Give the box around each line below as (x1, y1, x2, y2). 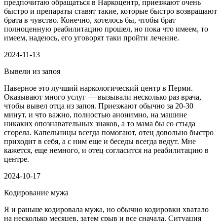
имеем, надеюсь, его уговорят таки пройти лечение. (4, 34, 179, 42)
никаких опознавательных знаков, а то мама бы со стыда (4, 119, 195, 128)
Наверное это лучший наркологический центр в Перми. (4, 84, 193, 93)
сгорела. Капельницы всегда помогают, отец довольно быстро (4, 128, 214, 137)
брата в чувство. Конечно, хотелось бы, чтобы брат (4, 16, 176, 25)
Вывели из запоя (4, 67, 60, 76)
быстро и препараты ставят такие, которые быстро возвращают (4, 7, 217, 16)
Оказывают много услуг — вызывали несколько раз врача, (4, 93, 201, 102)
